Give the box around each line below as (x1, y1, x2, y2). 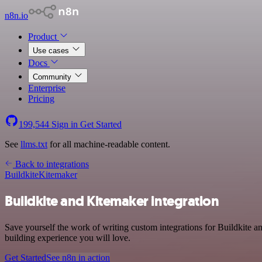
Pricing (28, 94, 54, 104)
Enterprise (28, 83, 65, 93)
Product (28, 32, 59, 42)
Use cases (33, 46, 71, 55)
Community (33, 73, 74, 81)
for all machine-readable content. (47, 139, 170, 149)
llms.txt (20, 139, 47, 149)
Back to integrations (13, 159, 89, 169)
